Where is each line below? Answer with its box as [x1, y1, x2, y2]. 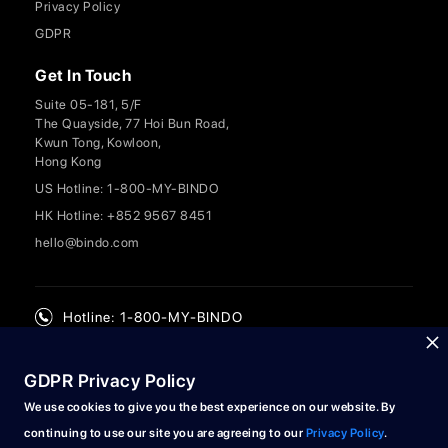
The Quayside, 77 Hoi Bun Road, [35, 115, 229, 131]
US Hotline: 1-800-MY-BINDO [35, 180, 219, 196]
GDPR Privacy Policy [24, 370, 196, 391]
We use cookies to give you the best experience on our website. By [24, 400, 396, 414]
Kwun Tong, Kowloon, [35, 134, 162, 150]
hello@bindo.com [35, 234, 139, 250]
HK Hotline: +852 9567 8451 [35, 207, 212, 223]
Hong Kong [35, 153, 102, 169]
